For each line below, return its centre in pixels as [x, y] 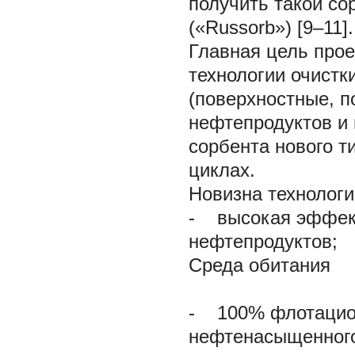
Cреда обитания [260, 265]
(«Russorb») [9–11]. [271, 27]
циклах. [222, 170]
